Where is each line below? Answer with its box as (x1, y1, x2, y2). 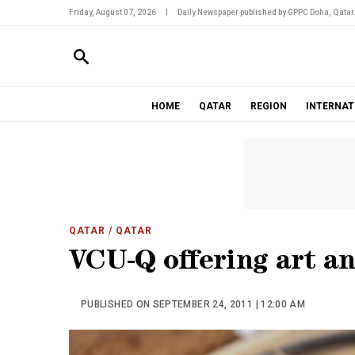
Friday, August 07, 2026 (69, 8, 156, 17)
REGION (250, 101, 287, 112)
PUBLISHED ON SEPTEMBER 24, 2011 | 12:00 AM (81, 299, 306, 310)
